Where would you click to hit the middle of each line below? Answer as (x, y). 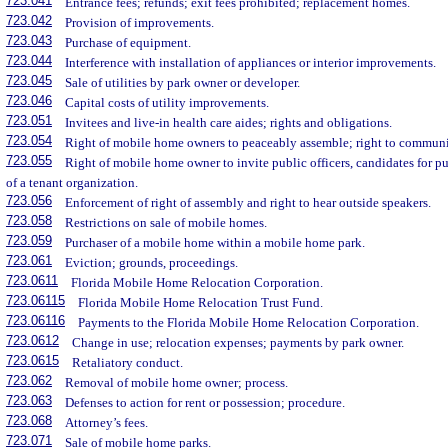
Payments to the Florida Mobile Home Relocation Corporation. (249, 323)
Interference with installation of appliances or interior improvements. (251, 63)
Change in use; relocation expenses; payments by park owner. (238, 343)
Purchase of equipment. (128, 43)
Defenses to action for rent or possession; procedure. (205, 403)
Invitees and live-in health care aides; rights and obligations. (229, 123)
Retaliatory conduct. (128, 363)
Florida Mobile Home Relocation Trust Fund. (201, 303)
